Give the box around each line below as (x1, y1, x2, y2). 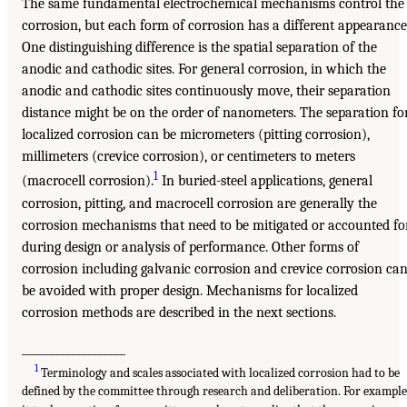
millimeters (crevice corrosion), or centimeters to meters (22, 148, 355, 165)
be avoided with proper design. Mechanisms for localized (22, 282, 358, 299)
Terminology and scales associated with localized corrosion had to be (38, 364, 401, 381)
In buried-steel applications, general (158, 173, 372, 190)
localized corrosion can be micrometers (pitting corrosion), (22, 126, 370, 144)
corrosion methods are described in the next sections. (22, 303, 336, 321)
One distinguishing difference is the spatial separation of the (22, 39, 377, 56)
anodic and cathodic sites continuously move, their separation (22, 83, 391, 100)
